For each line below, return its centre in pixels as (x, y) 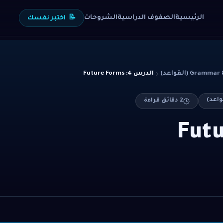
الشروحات (101, 18)
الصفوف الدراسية (146, 18)
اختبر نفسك (47, 18)
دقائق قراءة (162, 101)
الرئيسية (190, 18)
